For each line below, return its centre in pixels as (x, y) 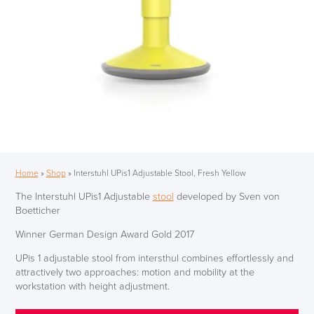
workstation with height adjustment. (92, 287)
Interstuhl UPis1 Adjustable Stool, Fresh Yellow (159, 174)
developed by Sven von (226, 196)
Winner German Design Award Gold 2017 (104, 235)
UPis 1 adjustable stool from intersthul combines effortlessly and (154, 259)
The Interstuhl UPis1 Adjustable (84, 196)
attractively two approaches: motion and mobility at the (135, 273)
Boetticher (37, 210)
